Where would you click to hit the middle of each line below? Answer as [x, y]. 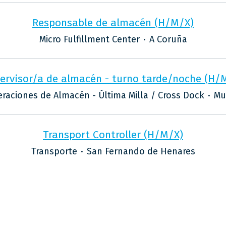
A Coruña [168, 39]
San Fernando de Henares [141, 151]
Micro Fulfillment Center [89, 39]
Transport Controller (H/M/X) [113, 135]
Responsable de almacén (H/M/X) [113, 23]
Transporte [54, 151]
